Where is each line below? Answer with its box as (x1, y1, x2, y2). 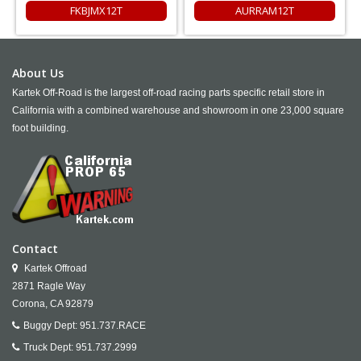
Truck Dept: (23, 341, 76, 353)
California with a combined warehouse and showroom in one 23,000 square (12, 104, 344, 116)
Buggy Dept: (23, 319, 80, 331)
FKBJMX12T (70, 2, 122, 18)
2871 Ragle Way (12, 280, 85, 292)
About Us (12, 64, 64, 81)
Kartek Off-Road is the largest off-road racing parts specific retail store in (12, 86, 325, 98)
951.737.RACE (80, 319, 146, 331)
